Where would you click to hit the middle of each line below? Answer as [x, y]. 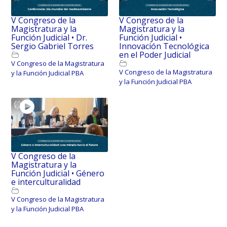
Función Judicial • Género [58, 174]
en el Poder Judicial [155, 54]
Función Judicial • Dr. [49, 37]
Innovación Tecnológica [164, 46]
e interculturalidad [46, 182]
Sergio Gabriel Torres [53, 46]
